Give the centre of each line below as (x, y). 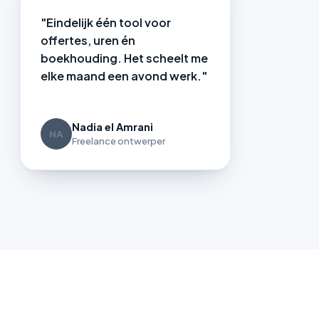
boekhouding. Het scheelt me (124, 58)
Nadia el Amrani (113, 127)
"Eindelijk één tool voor (106, 23)
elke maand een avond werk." (124, 76)
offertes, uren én (88, 41)
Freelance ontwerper (119, 141)
